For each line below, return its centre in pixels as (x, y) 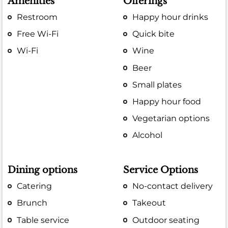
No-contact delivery (173, 186)
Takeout (149, 203)
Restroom (37, 17)
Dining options (42, 170)
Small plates (157, 84)
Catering (35, 186)
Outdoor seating (166, 220)
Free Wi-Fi (38, 34)
